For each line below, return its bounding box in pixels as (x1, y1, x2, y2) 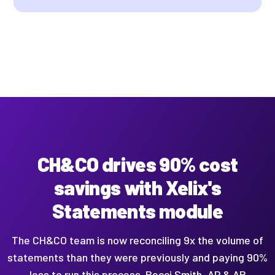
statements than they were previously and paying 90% (7, 250, 268, 264)
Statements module (52, 199, 223, 223)
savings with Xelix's (53, 176, 222, 199)
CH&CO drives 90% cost (37, 152, 238, 176)
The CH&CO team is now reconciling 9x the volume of (12, 233, 263, 247)
